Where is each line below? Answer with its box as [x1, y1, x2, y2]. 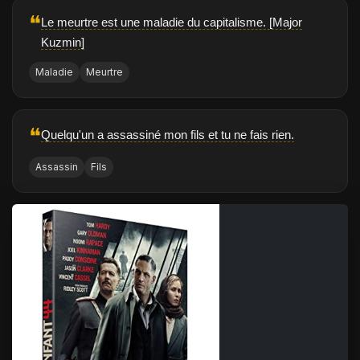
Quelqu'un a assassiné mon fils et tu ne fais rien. [41, 128, 294, 141]
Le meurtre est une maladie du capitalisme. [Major [41, 15, 302, 29]
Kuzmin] [41, 35, 84, 49]
